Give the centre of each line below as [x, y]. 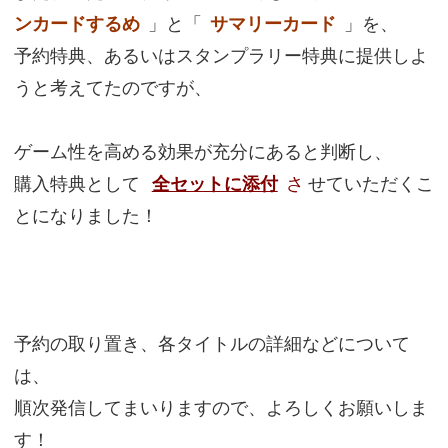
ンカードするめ [76, 24]
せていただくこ [370, 184]
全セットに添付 [214, 184]
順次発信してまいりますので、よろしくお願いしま [220, 408]
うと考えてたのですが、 [112, 88]
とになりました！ [85, 216]
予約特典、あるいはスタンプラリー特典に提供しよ [220, 56]
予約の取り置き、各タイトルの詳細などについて [211, 344]
